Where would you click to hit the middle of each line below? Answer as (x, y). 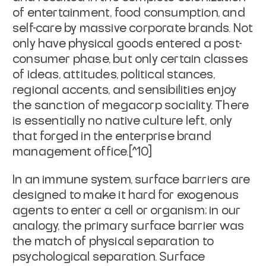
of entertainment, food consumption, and (129, 13)
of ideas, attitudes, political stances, (114, 75)
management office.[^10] (82, 152)
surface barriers (182, 180)
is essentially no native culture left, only (123, 121)
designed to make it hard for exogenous (126, 195)
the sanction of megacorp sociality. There (131, 105)
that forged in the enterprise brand (112, 136)
